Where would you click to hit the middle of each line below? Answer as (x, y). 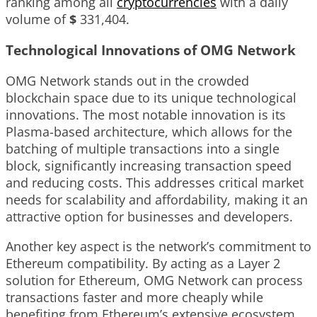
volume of (38, 19)
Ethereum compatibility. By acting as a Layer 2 (143, 263)
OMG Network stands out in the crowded (127, 80)
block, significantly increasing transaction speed (149, 165)
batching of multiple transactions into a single (143, 148)
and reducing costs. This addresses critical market (155, 182)
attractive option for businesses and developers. (149, 216)
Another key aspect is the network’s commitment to (158, 246)
